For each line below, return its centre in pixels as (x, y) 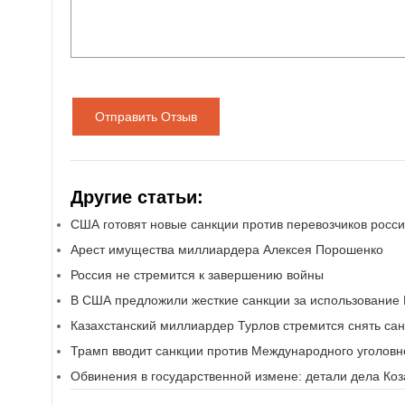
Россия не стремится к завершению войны (197, 275)
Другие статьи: (137, 197)
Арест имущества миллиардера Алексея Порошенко (227, 250)
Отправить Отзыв (146, 117)
